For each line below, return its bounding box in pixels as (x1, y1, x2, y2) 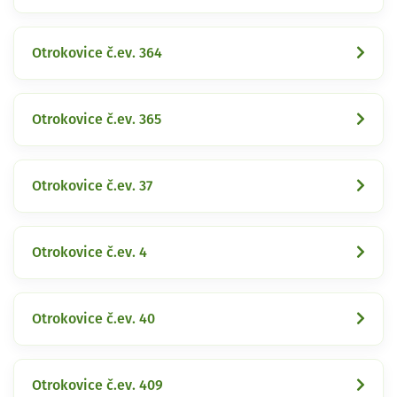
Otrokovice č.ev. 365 (32, 112, 161, 127)
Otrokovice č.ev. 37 (32, 178, 152, 193)
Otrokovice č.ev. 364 (32, 45, 162, 60)
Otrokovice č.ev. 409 (32, 378, 163, 393)
